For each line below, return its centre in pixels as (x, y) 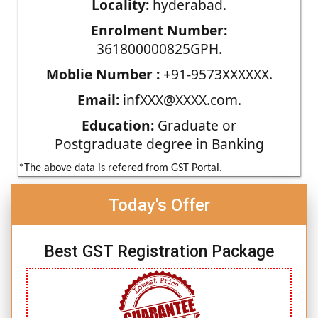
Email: (98, 99)
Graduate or (195, 125)
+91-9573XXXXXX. (216, 74)
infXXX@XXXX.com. (180, 99)
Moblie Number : (103, 74)
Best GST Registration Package (159, 251)
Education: (118, 125)
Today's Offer (159, 205)
